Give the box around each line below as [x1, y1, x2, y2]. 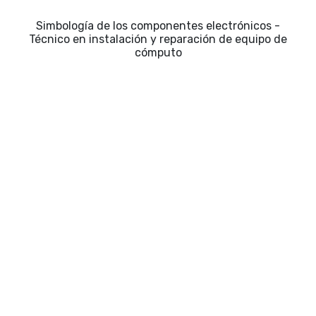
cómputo [134, 46, 182, 60]
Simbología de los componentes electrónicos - [36, 19, 280, 33]
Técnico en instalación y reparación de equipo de [29, 32, 287, 47]
